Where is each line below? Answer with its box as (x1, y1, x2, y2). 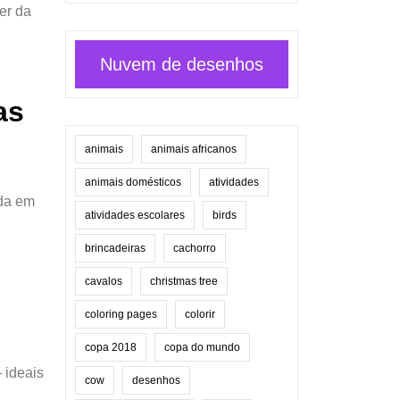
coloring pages (85, 307, 157, 321)
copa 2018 (85, 340, 137, 354)
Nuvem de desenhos (100, 54, 263, 74)
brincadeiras (85, 241, 146, 254)
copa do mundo (164, 340, 240, 354)
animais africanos (151, 142, 237, 155)
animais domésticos (85, 175, 181, 188)
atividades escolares (85, 208, 185, 221)
